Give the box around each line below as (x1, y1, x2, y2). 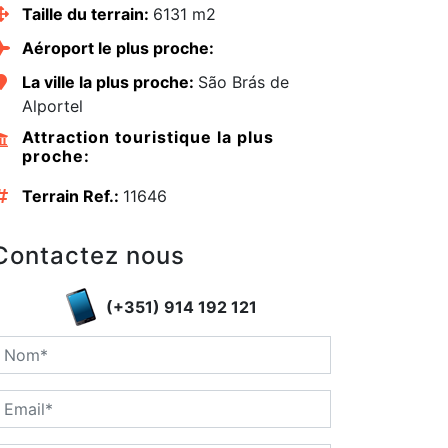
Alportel (21, 96, 83, 117)
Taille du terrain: (21, 4, 153, 25)
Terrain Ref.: (21, 186, 123, 207)
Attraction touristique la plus (21, 127, 274, 148)
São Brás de (197, 72, 289, 93)
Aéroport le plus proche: (21, 38, 214, 59)
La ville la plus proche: (21, 72, 198, 93)
